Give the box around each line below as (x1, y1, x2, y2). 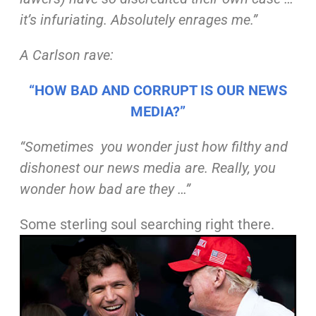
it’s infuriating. (19, 11, 111, 28)
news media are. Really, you (107, 159, 276, 176)
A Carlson (19, 47, 84, 63)
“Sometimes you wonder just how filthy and (19, 138, 288, 155)
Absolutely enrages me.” (110, 11, 257, 28)
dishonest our (19, 159, 107, 176)
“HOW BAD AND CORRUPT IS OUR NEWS (29, 82, 287, 99)
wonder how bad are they (19, 181, 174, 197)
